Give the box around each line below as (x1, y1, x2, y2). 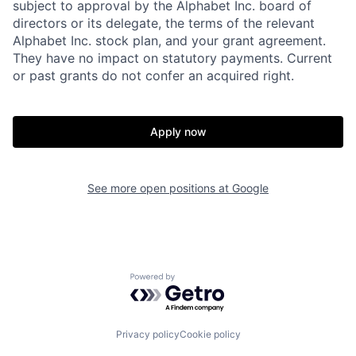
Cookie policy (179, 327, 241, 340)
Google (232, 181, 269, 195)
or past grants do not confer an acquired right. (13, 68, 294, 84)
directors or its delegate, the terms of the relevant (13, 15, 315, 32)
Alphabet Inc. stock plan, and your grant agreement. (13, 33, 326, 49)
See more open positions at (87, 181, 232, 195)
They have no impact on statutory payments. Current (13, 50, 332, 67)
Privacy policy (115, 327, 180, 340)
